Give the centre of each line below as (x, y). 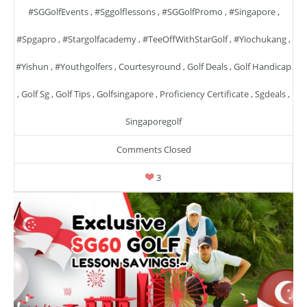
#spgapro (36, 39)
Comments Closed (153, 149)
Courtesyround (150, 66)
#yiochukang (260, 39)
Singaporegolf (153, 121)
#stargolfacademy (99, 39)
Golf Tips (73, 94)
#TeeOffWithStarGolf (185, 39)
